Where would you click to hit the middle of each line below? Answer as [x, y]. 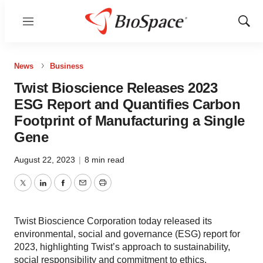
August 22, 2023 [46, 160]
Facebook [83, 190]
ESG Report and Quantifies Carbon [127, 104]
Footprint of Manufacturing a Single [129, 121]
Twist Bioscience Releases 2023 [116, 88]
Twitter [36, 190]
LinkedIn [60, 190]
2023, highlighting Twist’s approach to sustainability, [122, 247]
